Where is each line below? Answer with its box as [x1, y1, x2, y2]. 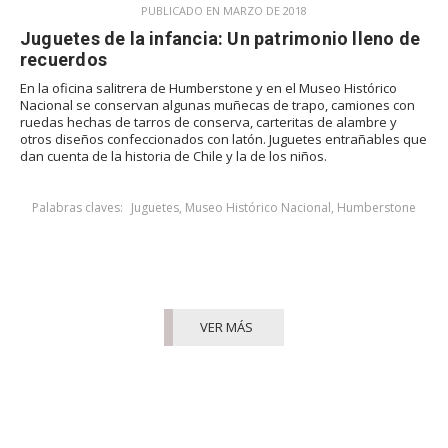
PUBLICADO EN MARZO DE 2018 [141, 2, 307, 18]
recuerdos [20, 48, 107, 70]
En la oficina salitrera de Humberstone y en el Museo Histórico [20, 78, 397, 97]
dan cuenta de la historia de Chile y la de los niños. [20, 146, 327, 165]
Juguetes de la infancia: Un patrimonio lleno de [20, 27, 421, 49]
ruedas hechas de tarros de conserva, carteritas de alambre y [20, 112, 397, 131]
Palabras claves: [32, 198, 124, 216]
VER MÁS [199, 317, 253, 336]
